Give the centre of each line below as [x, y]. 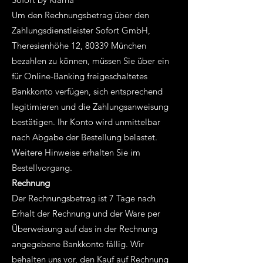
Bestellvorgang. [42, 168]
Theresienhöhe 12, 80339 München [79, 45]
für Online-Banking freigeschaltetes [80, 76]
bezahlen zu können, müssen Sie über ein [90, 61]
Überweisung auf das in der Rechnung [85, 229]
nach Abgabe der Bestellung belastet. [85, 137]
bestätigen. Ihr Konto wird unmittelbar [86, 122]
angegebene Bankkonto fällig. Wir [78, 244]
